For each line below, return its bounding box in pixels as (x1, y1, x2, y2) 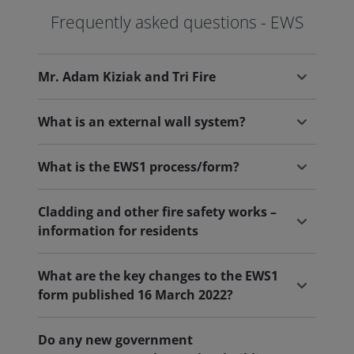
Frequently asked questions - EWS (51, 11, 303, 33)
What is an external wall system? (38, 113, 246, 130)
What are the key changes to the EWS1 (38, 267, 278, 284)
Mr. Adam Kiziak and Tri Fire (38, 68, 216, 85)
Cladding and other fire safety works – (38, 203, 277, 220)
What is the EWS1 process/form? (38, 158, 239, 175)
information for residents (38, 222, 198, 239)
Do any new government (38, 331, 193, 348)
